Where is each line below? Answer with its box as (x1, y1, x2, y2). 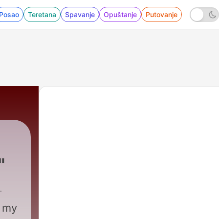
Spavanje (65, 10, 95, 19)
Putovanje (146, 10, 177, 19)
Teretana (28, 10, 56, 19)
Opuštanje (104, 10, 137, 19)
